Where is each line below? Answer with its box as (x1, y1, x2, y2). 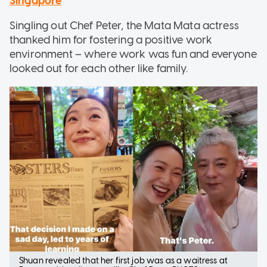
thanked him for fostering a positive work (10, 33, 213, 46)
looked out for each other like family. (10, 61, 188, 75)
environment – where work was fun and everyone (10, 47, 257, 61)
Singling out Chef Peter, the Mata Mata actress (10, 18, 239, 32)
